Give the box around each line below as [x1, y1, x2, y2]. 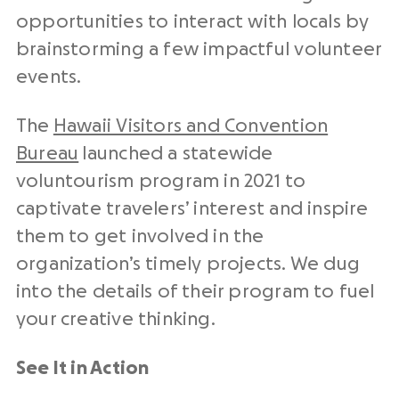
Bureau [16, 143, 79, 163]
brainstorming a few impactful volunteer [16, 39, 382, 59]
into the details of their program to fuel [16, 281, 375, 301]
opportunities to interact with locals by [16, 12, 370, 31]
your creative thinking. [16, 309, 216, 329]
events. [16, 67, 82, 86]
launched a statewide [78, 143, 273, 163]
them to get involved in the [16, 226, 265, 246]
